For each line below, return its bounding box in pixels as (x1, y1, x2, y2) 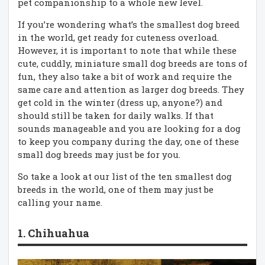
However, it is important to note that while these (18, 44, 237, 56)
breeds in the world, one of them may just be (18, 183, 214, 195)
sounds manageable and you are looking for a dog (18, 122, 241, 134)
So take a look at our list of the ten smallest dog (18, 170, 232, 182)
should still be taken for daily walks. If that (18, 109, 214, 121)
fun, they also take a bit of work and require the (18, 70, 232, 82)
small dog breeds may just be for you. (18, 148, 180, 160)
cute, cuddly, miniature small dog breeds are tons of (18, 57, 247, 69)
